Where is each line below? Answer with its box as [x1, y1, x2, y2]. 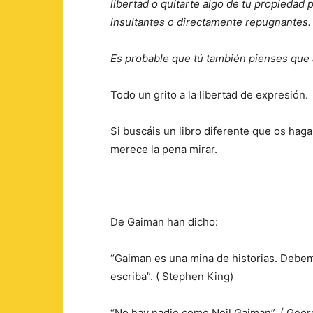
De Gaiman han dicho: [110, 215, 218, 228]
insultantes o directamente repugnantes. [110, 15, 311, 29]
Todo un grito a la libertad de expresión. [110, 88, 308, 101]
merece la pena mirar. [110, 143, 217, 156]
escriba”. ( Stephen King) [110, 270, 233, 283]
